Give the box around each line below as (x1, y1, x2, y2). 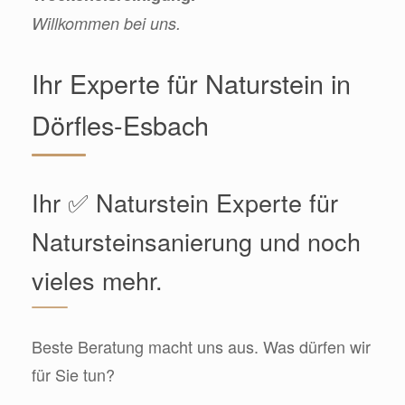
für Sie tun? (32, 363, 115, 387)
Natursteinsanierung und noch (32, 223, 361, 259)
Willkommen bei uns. (32, 11, 181, 34)
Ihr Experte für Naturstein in (32, 64, 351, 102)
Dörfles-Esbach (32, 106, 209, 144)
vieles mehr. (32, 262, 163, 298)
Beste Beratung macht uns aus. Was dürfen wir (32, 334, 371, 359)
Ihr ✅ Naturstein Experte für (32, 184, 338, 221)
